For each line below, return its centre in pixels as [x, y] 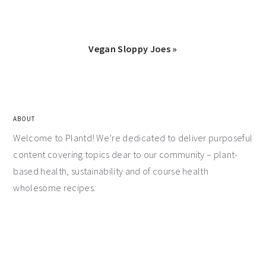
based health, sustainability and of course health [111, 171]
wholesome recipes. [55, 187]
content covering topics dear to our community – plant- [126, 154]
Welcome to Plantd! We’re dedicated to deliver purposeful [133, 137]
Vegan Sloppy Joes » [133, 48]
